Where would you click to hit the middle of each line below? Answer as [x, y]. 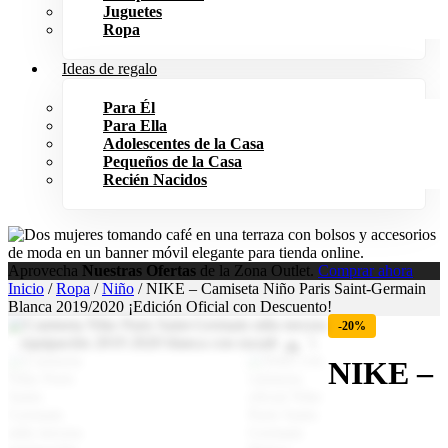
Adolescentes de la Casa [183, 143]
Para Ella [135, 125]
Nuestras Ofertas [139, 270]
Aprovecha [45, 270]
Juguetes [132, 11]
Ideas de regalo [109, 68]
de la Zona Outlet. [257, 270]
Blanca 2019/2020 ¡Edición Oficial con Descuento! [170, 306]
